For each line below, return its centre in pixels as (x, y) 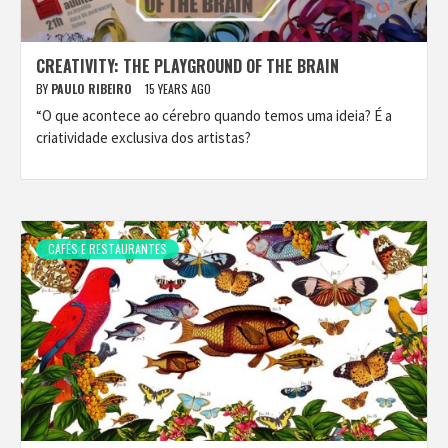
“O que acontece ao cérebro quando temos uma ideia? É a (214, 115)
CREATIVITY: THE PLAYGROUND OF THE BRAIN (187, 66)
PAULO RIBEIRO (93, 88)
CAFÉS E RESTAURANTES (107, 248)
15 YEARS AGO (178, 88)
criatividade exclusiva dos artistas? (143, 137)
